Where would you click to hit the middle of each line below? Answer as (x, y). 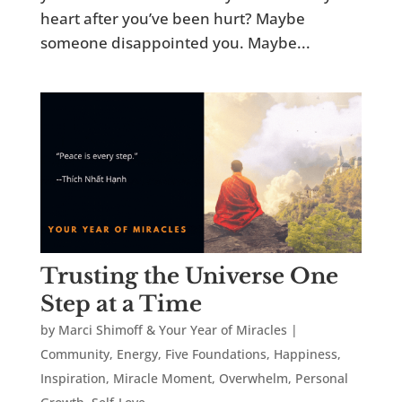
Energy (137, 354)
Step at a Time (121, 303)
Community (74, 354)
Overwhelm (253, 378)
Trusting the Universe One (189, 275)
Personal (321, 378)
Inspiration (73, 378)
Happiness (305, 354)
